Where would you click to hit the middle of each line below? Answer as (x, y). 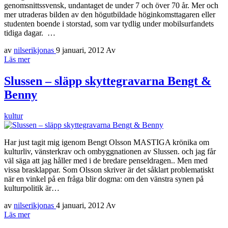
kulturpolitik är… (32, 188)
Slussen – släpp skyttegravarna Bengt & (108, 81)
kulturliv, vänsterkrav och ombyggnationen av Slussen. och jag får (110, 152)
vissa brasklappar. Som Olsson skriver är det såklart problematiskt (109, 170)
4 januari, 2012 (81, 206)
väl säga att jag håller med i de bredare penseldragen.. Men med (106, 161)
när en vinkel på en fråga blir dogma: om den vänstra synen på (104, 179)
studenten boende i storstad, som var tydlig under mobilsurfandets (109, 23)
